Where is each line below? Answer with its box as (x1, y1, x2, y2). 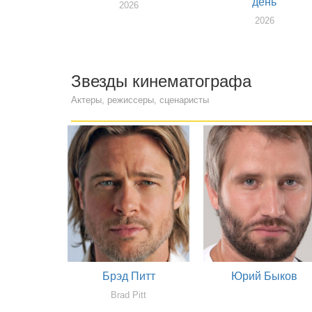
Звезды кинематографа (71, 72, 251, 91)
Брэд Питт (102, 270, 155, 283)
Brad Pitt (111, 290, 146, 301)
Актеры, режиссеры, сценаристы (71, 95, 209, 106)
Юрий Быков (231, 270, 297, 283)
